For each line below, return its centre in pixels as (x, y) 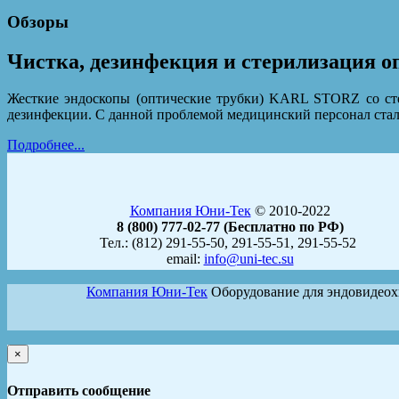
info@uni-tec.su (248, 259)
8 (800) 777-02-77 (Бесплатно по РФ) (230, 227)
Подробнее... (46, 145)
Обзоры (38, 21)
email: (185, 259)
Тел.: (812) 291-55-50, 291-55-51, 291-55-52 (230, 243)
